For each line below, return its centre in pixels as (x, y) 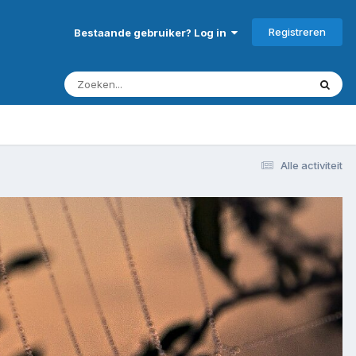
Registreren (297, 31)
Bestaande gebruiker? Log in (153, 32)
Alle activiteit (311, 165)
